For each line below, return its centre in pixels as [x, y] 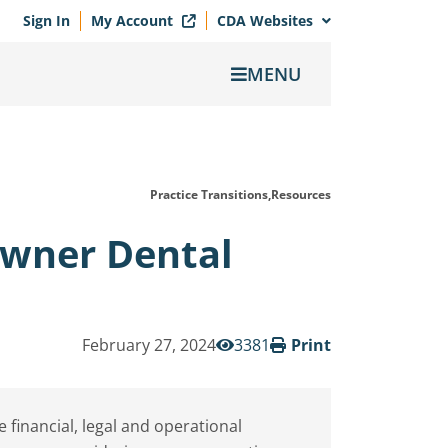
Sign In [46, 20]
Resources [301, 194]
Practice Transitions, [210, 194]
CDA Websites [267, 20]
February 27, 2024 [149, 345]
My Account [134, 20]
